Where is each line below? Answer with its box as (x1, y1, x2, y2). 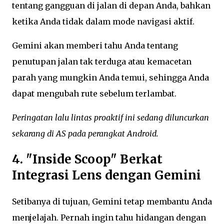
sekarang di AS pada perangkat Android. (12, 128, 158, 139)
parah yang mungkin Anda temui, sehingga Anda (12, 72, 209, 83)
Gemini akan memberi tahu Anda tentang (12, 40, 178, 51)
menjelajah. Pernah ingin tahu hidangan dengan (12, 212, 206, 223)
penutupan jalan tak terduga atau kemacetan (12, 56, 191, 67)
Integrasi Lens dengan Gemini (12, 167, 201, 183)
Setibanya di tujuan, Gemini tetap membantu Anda (12, 196, 212, 207)
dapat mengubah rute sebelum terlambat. (12, 88, 176, 99)
